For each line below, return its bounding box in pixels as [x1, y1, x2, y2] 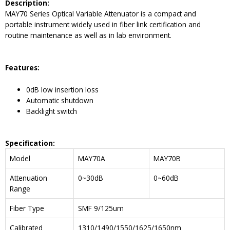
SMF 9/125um [78, 203, 124, 213]
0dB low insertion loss [26, 85, 99, 95]
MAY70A [78, 153, 105, 163]
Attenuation [10, 172, 47, 183]
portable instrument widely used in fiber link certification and [5, 20, 201, 30]
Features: [5, 63, 40, 73]
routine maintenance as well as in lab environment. [5, 30, 171, 41]
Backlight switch [26, 106, 78, 117]
